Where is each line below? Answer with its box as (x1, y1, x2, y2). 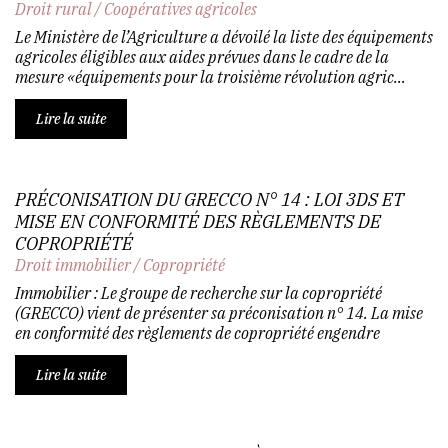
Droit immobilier (15, 254, 131, 275)
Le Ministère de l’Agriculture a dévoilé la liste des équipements (15, 26, 433, 47)
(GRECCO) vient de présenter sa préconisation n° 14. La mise (15, 302, 423, 323)
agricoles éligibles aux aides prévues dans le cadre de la (15, 46, 389, 67)
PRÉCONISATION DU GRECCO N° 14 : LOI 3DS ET (15, 187, 404, 211)
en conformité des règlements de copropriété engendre (15, 322, 380, 343)
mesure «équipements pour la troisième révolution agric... (15, 66, 406, 87)
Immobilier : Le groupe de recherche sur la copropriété (15, 282, 382, 303)
